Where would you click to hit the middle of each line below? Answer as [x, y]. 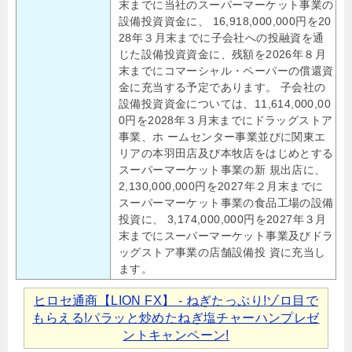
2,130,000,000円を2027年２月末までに [221, 187]
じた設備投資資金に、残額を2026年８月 [222, 55]
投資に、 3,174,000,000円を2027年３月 [223, 220]
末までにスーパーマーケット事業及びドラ [226, 236]
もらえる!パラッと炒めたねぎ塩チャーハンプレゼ [176, 318]
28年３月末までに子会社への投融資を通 [222, 38]
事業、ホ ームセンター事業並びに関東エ [222, 137]
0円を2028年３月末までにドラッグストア [226, 121]
